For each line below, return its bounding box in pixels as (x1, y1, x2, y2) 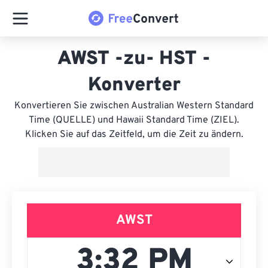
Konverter (87, 74, 181, 98)
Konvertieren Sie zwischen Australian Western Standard (14, 100, 254, 112)
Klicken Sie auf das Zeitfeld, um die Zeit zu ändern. (25, 129, 243, 141)
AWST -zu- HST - (57, 47, 211, 71)
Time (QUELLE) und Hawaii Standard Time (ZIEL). (29, 114, 239, 126)
